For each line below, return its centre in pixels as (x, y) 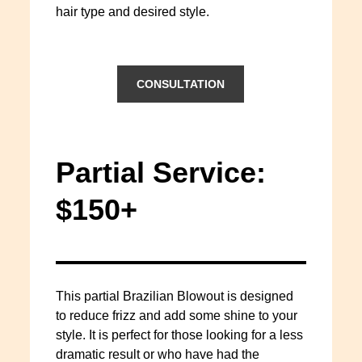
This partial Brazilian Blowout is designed (174, 296)
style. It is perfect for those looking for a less (179, 335)
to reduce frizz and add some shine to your (176, 316)
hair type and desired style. (132, 12)
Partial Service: (160, 173)
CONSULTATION (181, 84)
